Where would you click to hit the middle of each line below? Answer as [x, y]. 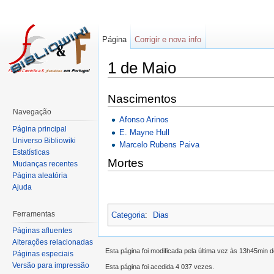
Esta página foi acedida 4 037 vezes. [160, 267]
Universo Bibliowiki [44, 140]
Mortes [126, 163]
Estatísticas [31, 152]
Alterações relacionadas [53, 243]
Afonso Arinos [144, 120]
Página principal [39, 129]
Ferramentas [34, 214]
